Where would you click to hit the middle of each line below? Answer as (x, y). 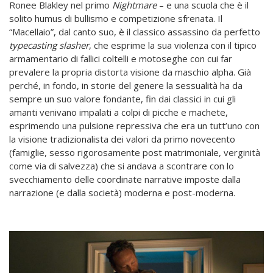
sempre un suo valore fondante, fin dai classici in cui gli (122, 98)
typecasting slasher (49, 45)
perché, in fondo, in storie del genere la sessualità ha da (126, 85)
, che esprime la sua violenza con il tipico (173, 45)
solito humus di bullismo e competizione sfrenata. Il (116, 18)
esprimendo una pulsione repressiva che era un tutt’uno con (134, 125)
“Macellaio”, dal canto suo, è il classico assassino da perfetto (135, 31)
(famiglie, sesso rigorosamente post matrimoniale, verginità (135, 152)
